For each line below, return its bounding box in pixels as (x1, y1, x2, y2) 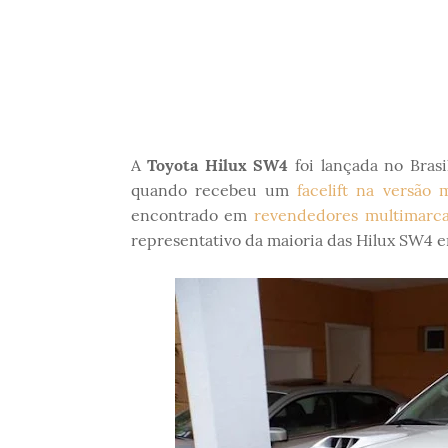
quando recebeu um (130, 180, 298, 200)
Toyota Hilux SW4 (147, 155, 289, 175)
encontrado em (130, 205, 254, 225)
